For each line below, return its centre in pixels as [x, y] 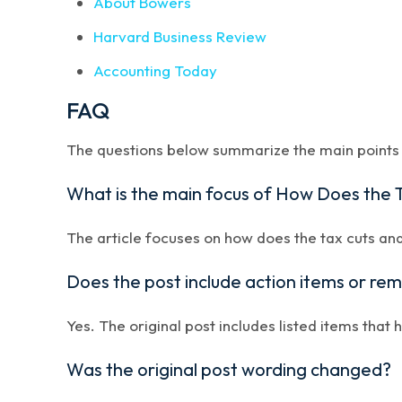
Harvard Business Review [180, 36]
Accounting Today [156, 70]
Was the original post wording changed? [229, 369]
